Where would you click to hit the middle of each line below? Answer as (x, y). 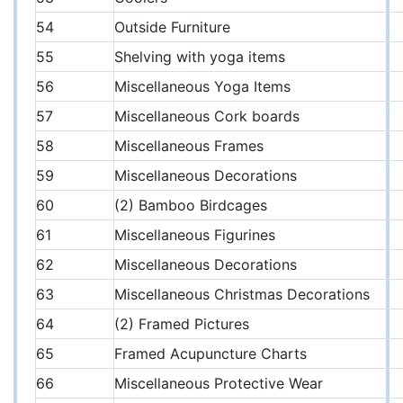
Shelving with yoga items (200, 57)
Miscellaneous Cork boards (207, 116)
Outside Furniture (172, 27)
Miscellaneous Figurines (195, 235)
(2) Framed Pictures (182, 324)
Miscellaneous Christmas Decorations (242, 295)
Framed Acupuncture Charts (210, 354)
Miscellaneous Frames (189, 146)
